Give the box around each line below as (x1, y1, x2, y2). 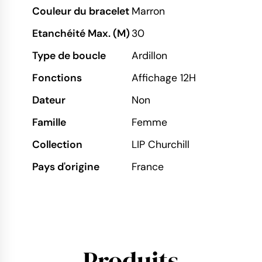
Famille (32, 115, 66, 129)
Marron (132, 4, 165, 18)
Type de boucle (32, 49, 106, 62)
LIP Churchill (132, 137, 189, 151)
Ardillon (132, 49, 167, 62)
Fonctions (32, 71, 82, 84)
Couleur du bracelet (32, 4, 129, 18)
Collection (32, 137, 82, 151)
